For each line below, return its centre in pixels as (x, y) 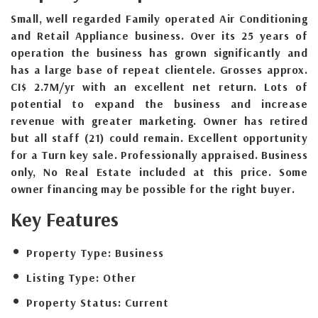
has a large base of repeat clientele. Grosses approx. (159, 69)
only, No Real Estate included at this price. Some (159, 171)
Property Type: (69, 252)
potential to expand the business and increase (159, 103)
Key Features (65, 219)
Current (147, 302)
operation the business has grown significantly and (159, 52)
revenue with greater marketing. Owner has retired (159, 120)
